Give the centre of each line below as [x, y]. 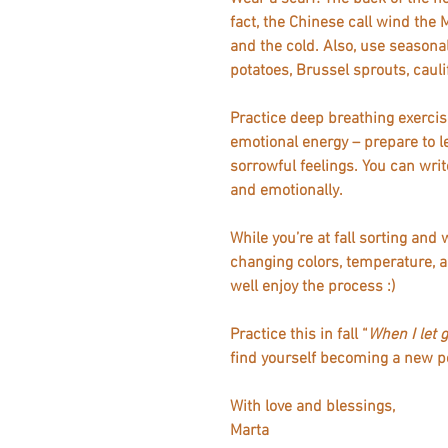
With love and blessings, [312, 407]
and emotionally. [286, 191]
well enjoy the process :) [318, 287]
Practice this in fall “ [299, 335]
